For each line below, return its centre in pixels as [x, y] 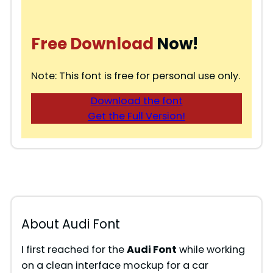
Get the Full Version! [136, 116]
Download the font [136, 101]
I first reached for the [74, 250]
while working [211, 250]
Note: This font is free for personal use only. [135, 76]
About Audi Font [70, 225]
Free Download [92, 44]
